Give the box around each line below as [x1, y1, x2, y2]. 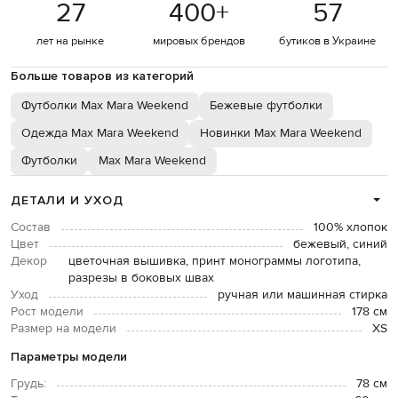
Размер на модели [11, 321, 116, 338]
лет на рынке [36, 34, 105, 49]
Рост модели [11, 304, 84, 321]
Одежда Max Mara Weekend [21, 125, 179, 142]
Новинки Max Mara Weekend [200, 125, 362, 142]
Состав [11, 219, 51, 236]
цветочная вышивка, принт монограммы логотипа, [68, 253, 361, 270]
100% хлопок [314, 219, 387, 236]
